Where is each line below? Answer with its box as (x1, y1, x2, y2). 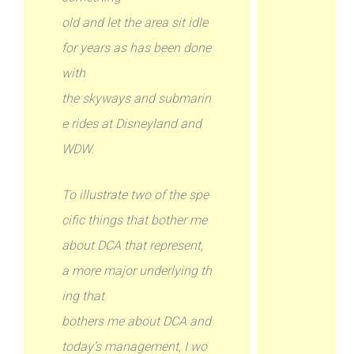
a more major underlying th (62, 263, 213, 278)
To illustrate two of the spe (62, 187, 209, 202)
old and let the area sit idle (62, 15, 209, 30)
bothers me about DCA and (62, 314, 212, 329)
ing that (62, 288, 105, 303)
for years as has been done (62, 40, 212, 55)
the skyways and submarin (62, 91, 212, 106)
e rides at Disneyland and (62, 116, 202, 131)
